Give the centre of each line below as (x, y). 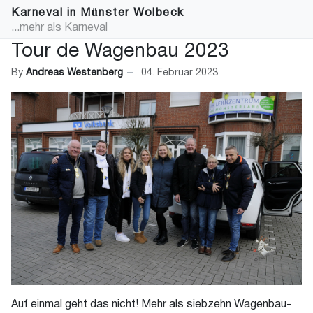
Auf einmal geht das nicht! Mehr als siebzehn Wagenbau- (151, 305)
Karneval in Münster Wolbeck (98, 13)
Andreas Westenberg (74, 73)
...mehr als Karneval (59, 28)
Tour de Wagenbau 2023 (120, 52)
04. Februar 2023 (180, 73)
